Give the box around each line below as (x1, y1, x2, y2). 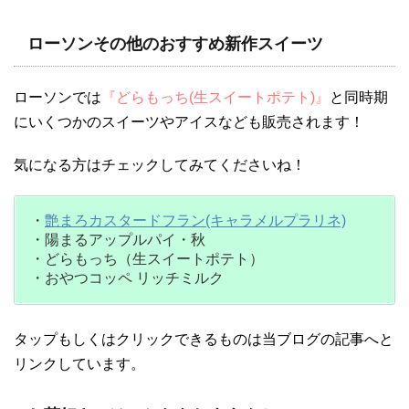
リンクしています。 (14, 355, 145, 372)
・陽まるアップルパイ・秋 (30, 231, 205, 247)
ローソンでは (14, 89, 101, 105)
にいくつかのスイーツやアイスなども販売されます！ (14, 113, 364, 130)
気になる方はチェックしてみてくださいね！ (14, 156, 306, 173)
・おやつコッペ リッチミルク (30, 269, 224, 286)
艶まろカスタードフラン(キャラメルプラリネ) (45, 212, 346, 228)
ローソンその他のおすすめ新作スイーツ (27, 34, 323, 53)
